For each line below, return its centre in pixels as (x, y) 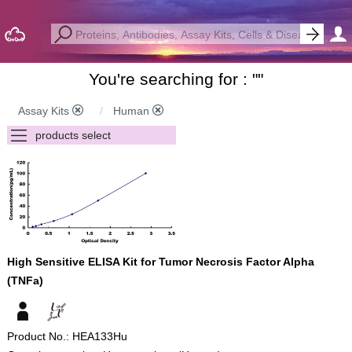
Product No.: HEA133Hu (67, 336)
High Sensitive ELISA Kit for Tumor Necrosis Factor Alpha (160, 262)
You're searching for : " (173, 79)
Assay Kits (45, 111)
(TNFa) (25, 280)
